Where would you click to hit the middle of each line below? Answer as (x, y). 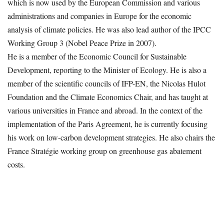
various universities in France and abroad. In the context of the (105, 110)
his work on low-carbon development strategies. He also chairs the (111, 137)
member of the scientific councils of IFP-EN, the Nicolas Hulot (106, 83)
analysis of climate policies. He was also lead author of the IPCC (109, 29)
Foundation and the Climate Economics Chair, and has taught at (108, 97)
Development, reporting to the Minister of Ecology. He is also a (107, 70)
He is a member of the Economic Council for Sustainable (97, 56)
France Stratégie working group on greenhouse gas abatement (104, 151)
